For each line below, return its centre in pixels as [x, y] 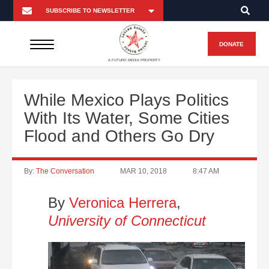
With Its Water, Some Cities [127, 118]
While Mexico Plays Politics [126, 100]
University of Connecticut [127, 221]
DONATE [232, 44]
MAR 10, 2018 [144, 171]
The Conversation [65, 171]
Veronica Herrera [123, 203]
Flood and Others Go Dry [119, 136]
